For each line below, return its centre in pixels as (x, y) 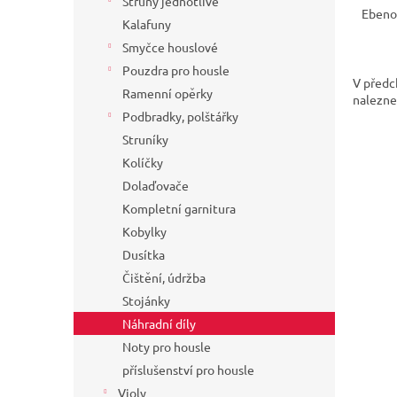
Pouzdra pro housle (176, 70)
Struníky (145, 140)
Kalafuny (147, 24)
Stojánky (146, 301)
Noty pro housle (167, 347)
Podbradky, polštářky (180, 117)
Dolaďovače (156, 186)
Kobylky (144, 232)
